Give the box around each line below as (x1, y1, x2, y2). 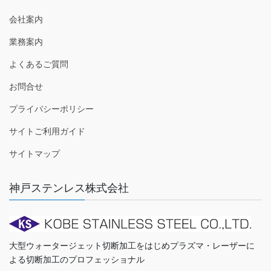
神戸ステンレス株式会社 (9, 182, 129, 195)
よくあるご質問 (9, 59, 68, 70)
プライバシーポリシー (9, 104, 94, 114)
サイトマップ (9, 149, 60, 159)
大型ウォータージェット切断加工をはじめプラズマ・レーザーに (9, 240, 255, 250)
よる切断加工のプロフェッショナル (9, 254, 145, 264)
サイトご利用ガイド (9, 126, 85, 137)
